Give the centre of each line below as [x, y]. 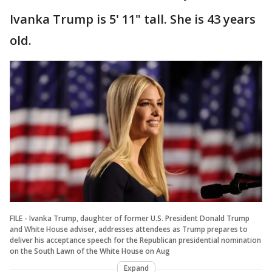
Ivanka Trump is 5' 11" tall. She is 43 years [133, 19]
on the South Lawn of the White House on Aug [90, 251]
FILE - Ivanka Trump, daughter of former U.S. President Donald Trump [130, 219]
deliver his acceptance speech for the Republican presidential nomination [135, 240]
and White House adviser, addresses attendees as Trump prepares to [129, 229]
